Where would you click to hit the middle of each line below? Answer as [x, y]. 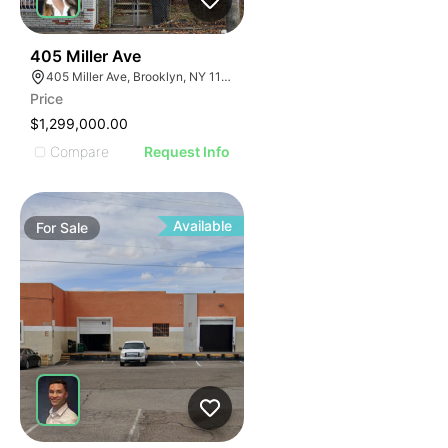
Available [203, 225]
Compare [79, 151]
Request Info [187, 151]
